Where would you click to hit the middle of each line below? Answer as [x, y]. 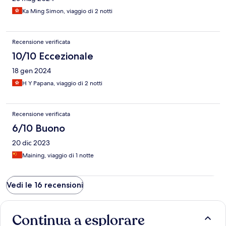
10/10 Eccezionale [53, 56]
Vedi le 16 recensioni [45, 185]
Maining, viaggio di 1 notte [58, 155]
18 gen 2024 [32, 70]
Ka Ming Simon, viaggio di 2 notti [67, 11]
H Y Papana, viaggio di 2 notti [62, 83]
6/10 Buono [39, 128]
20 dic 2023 [31, 143]
